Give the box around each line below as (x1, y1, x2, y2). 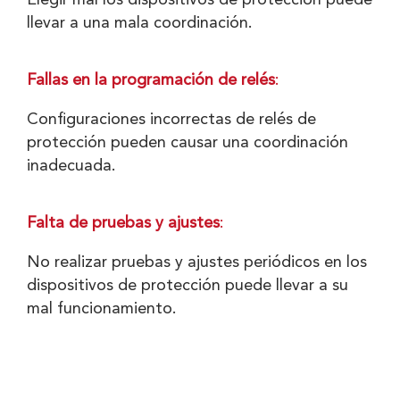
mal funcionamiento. (27, 300, 177, 317)
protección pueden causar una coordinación (27, 134, 348, 151)
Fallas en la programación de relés (27, 71, 275, 88)
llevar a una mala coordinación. (27, 14, 253, 31)
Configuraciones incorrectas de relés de (27, 111, 316, 128)
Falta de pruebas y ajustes (27, 214, 220, 231)
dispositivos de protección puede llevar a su (27, 277, 348, 294)
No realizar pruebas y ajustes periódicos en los (27, 254, 367, 271)
